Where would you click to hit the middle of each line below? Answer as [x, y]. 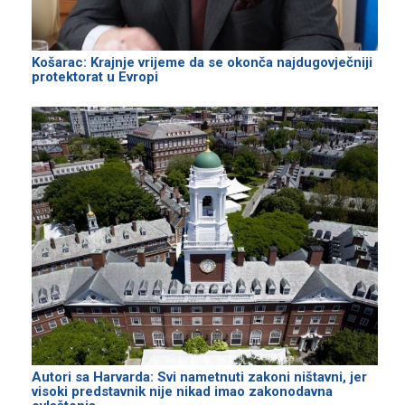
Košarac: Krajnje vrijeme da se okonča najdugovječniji [202, 62]
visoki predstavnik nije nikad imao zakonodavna [182, 392]
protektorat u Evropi [95, 76]
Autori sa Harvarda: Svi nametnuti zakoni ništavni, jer [199, 377]
